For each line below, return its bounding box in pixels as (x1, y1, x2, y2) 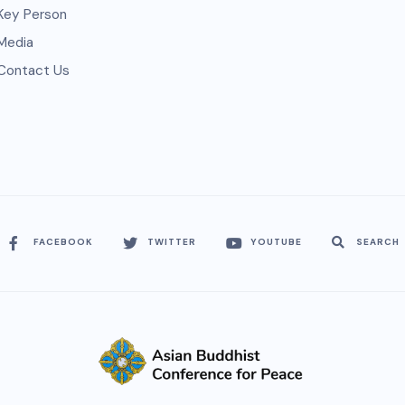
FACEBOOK (33, 236, 93, 249)
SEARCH (355, 236, 400, 249)
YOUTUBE (250, 236, 302, 249)
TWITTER (146, 236, 196, 249)
